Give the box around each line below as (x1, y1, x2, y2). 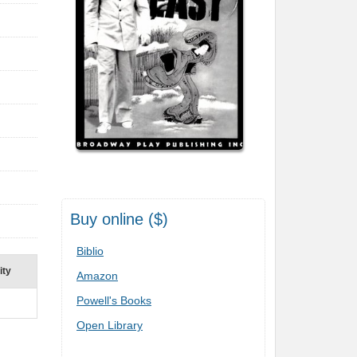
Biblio (76, 245, 104, 258)
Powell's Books (76, 294, 151, 308)
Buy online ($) (70, 210, 168, 229)
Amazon (76, 269, 118, 283)
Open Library (76, 319, 143, 332)
